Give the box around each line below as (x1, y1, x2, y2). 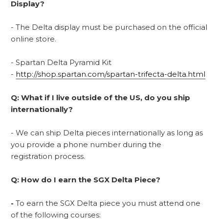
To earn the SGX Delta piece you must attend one (16, 198, 201, 208)
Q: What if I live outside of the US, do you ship (11, 92, 191, 102)
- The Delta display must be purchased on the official (11, 22, 208, 32)
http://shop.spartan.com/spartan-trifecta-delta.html (16, 69, 206, 79)
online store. (11, 34, 59, 44)
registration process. (11, 151, 86, 161)
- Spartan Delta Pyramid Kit (11, 57, 112, 67)
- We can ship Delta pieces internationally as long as (11, 128, 203, 137)
